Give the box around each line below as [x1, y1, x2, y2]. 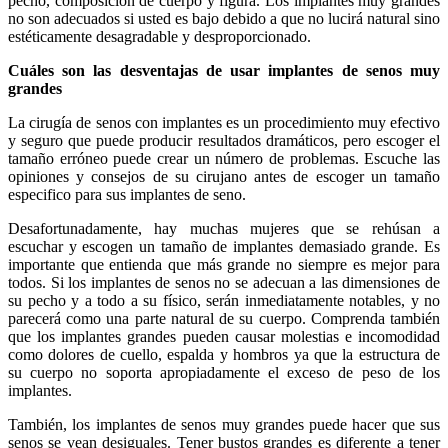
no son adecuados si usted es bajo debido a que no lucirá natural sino [8, 9, 440, 27]
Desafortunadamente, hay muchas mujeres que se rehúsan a [8, 219, 440, 237]
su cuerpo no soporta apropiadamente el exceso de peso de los [8, 363, 440, 381]
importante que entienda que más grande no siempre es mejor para [8, 255, 440, 273]
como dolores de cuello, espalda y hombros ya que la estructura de [8, 345, 440, 363]
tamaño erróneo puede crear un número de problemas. [8, 149, 359, 167]
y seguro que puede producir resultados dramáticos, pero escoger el [8, 131, 440, 149]
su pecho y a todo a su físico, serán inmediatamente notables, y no [8, 291, 440, 309]
